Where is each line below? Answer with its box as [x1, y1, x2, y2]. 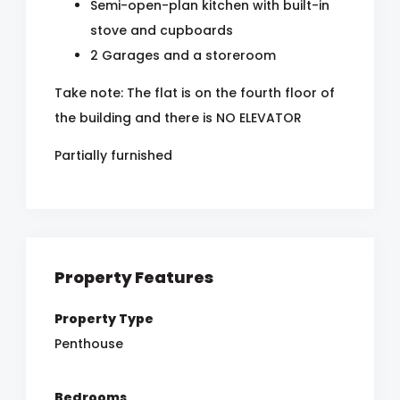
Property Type [54, 309, 154, 328]
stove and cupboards [90, 21, 233, 39]
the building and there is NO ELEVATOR [54, 108, 302, 127]
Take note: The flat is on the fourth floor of [54, 83, 335, 102]
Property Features [54, 265, 213, 288]
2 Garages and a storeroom [90, 46, 276, 64]
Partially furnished [54, 146, 172, 164]
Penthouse [54, 334, 123, 353]
